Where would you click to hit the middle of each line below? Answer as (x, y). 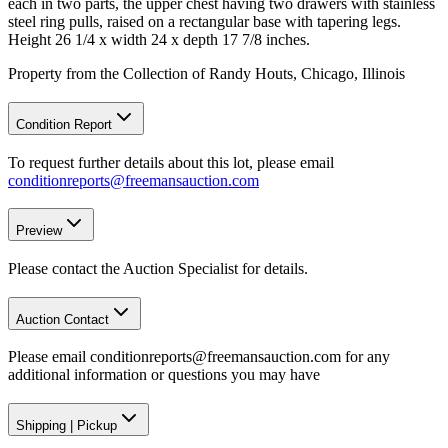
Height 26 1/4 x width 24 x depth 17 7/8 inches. (159, 40)
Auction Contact (62, 319)
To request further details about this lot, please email (171, 162)
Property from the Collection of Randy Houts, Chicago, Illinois (206, 74)
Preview (39, 231)
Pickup (97, 426)
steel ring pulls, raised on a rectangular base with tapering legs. (204, 22)
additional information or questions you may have (164, 375)
